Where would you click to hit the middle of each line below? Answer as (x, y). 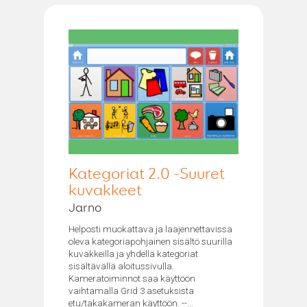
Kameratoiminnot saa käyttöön (132, 278)
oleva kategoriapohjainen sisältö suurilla (150, 241)
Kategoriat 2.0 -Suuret (147, 174)
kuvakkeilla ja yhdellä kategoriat (133, 253)
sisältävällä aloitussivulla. (121, 266)
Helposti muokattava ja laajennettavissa (150, 229)
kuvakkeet (105, 191)
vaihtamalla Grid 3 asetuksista (131, 290)
